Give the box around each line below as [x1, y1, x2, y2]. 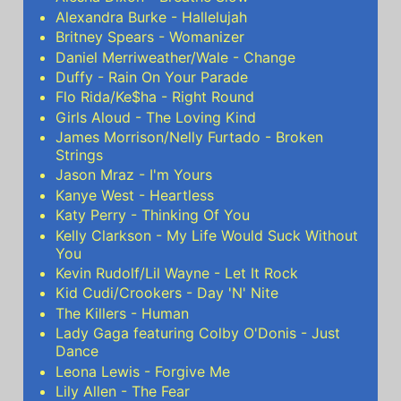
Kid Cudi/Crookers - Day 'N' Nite [55, 284, 278, 303]
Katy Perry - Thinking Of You [55, 206, 250, 225]
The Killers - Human [55, 303, 189, 322]
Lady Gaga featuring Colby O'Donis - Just [55, 324, 340, 343]
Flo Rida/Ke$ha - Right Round [55, 88, 254, 107]
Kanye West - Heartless [55, 185, 214, 204]
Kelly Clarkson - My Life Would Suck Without [55, 226, 358, 244]
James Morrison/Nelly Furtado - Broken [55, 128, 323, 147]
